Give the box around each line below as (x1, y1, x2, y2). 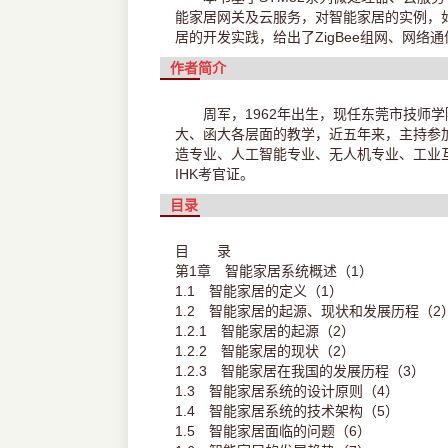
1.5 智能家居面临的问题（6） (174, 423, 371, 440)
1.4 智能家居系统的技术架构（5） (174, 403, 399, 420)
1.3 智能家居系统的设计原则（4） (174, 383, 399, 400)
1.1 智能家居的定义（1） (174, 283, 343, 300)
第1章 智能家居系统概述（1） (174, 263, 373, 280)
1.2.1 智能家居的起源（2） (174, 323, 355, 340)
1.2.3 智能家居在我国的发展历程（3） (174, 363, 425, 380)
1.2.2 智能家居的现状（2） (174, 343, 355, 360)
